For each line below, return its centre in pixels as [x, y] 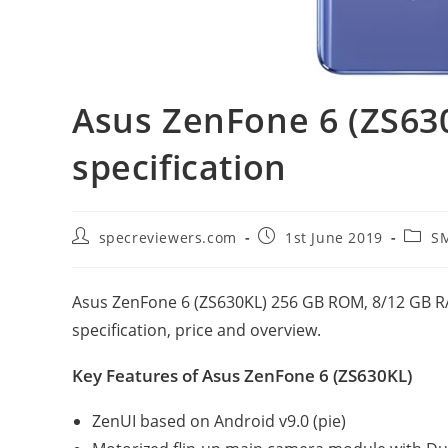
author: [98, 254]
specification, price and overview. [196, 330]
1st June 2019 [334, 237]
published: [296, 254]
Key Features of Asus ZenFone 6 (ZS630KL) [242, 375]
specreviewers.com [167, 237]
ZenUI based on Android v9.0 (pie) [219, 421]
